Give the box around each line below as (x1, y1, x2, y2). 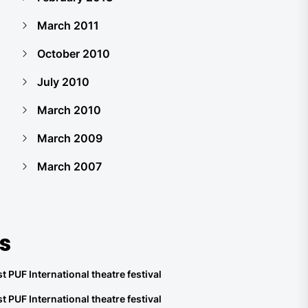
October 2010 (37, 47, 110, 60)
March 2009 (37, 131, 102, 145)
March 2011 (37, 19, 99, 32)
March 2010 (37, 103, 101, 117)
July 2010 (37, 75, 89, 89)
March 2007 (37, 159, 102, 173)
